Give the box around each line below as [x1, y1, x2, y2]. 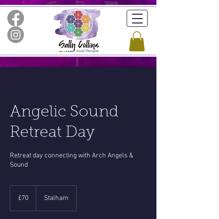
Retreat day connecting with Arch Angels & [10, 151, 133, 160]
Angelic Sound [10, 104, 118, 120]
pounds [10, 196, 27, 202]
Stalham [44, 194, 68, 202]
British [10, 191, 24, 197]
